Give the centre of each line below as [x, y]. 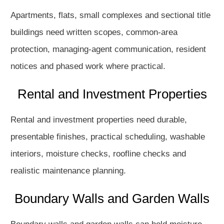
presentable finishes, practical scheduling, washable [108, 137]
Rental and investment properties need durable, [99, 120]
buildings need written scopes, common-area [94, 32]
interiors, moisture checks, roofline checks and [98, 154]
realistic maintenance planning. [68, 171]
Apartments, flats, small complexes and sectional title [110, 15]
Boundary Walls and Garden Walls [112, 198]
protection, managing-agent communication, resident [108, 49]
